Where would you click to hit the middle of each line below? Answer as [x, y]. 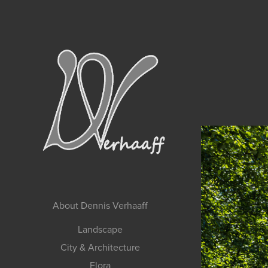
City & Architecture [100, 247]
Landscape [100, 229]
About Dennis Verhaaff [100, 205]
